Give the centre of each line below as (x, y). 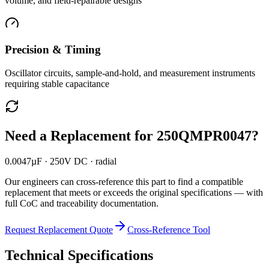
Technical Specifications (79, 255)
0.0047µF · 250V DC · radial (61, 161)
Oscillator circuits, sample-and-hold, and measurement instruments (130, 73)
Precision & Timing (53, 50)
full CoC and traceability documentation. (82, 203)
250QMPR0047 (204, 136)
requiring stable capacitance (57, 84)
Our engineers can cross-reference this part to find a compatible (124, 182)
